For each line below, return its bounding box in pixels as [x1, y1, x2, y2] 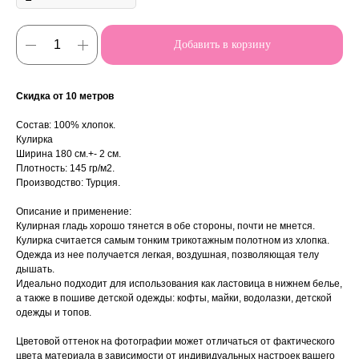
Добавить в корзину [173, 38, 271, 51]
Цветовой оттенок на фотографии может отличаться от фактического [16, 336, 335, 348]
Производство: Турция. [16, 177, 120, 189]
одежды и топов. [16, 307, 91, 319]
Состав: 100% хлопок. [16, 119, 115, 131]
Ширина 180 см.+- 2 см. [16, 148, 121, 160]
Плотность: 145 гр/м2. [16, 163, 115, 175]
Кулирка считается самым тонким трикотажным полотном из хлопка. [16, 235, 329, 247]
